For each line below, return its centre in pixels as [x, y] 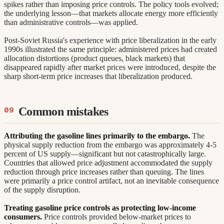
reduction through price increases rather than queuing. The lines [104, 172]
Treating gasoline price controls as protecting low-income [100, 208]
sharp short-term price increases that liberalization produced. [98, 76]
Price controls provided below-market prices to [116, 217]
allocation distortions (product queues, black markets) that [94, 58]
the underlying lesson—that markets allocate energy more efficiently [111, 13]
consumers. [23, 217]
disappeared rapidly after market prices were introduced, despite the [110, 67]
